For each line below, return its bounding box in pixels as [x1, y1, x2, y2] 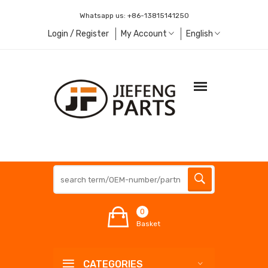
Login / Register [48, 29, 109, 39]
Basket [136, 220, 160, 228]
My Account [121, 29, 169, 39]
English [186, 29, 215, 39]
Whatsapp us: [79, 11, 127, 20]
